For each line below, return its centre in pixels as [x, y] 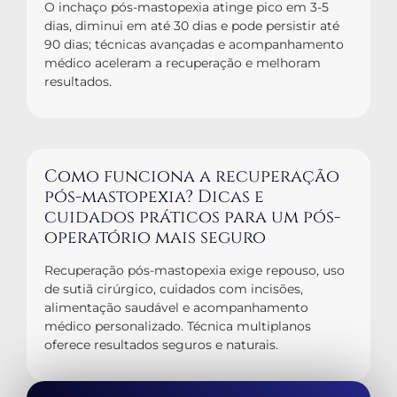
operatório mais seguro [155, 238]
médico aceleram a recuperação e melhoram [183, 63]
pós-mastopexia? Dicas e [154, 197]
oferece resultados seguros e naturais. [161, 345]
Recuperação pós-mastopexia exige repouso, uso [195, 271]
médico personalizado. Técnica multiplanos [178, 327]
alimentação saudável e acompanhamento [176, 308]
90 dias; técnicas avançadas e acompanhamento [194, 45]
